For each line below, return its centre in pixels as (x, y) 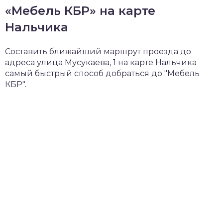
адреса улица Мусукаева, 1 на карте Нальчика (101, 62)
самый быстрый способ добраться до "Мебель (102, 73)
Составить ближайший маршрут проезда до (98, 51)
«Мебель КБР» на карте (80, 10)
